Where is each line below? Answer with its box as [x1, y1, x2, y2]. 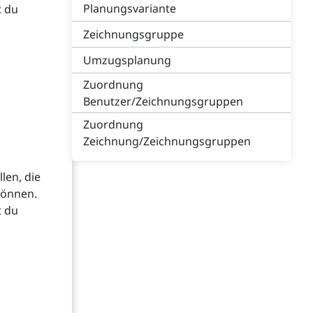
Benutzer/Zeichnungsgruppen [83, 94, 243, 109]
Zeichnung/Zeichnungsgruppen [83, 133, 251, 149]
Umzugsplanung [83, 52, 171, 68]
